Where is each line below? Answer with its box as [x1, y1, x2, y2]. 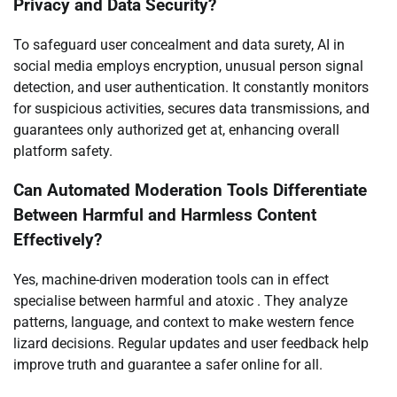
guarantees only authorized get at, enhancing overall [13, 121, 339, 138]
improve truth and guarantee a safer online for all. [13, 356, 323, 374]
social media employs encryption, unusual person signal [13, 57, 363, 74]
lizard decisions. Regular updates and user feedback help [13, 335, 369, 353]
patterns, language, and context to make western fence [13, 314, 354, 331]
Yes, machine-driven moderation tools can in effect [13, 271, 329, 289]
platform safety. [13, 142, 113, 160]
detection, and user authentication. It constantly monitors [13, 78, 369, 96]
